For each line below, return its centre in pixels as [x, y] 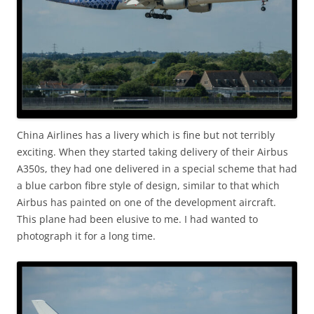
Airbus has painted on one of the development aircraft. [146, 203]
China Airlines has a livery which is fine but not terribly [146, 135]
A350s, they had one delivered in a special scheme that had [157, 169]
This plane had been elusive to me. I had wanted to [137, 219]
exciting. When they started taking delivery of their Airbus [152, 152]
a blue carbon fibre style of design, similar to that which [148, 186]
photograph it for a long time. [86, 236]
